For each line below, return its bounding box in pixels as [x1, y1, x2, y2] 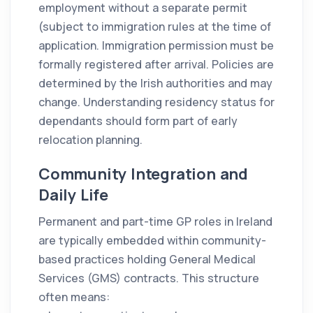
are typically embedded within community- [38, 233, 266, 249]
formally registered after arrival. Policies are [38, 57, 274, 73]
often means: [38, 289, 110, 305]
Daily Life [38, 184, 109, 206]
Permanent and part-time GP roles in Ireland [38, 214, 272, 230]
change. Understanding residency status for [38, 94, 275, 110]
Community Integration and [38, 163, 248, 185]
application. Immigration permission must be [38, 38, 274, 54]
